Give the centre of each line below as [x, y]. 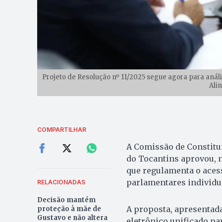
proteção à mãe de [69, 209]
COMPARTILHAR [61, 129]
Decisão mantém [66, 200]
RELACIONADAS [61, 182]
